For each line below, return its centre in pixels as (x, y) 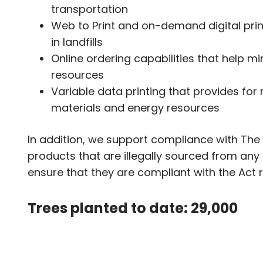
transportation (90, 9)
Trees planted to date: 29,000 (133, 208)
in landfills (77, 42)
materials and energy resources (135, 107)
